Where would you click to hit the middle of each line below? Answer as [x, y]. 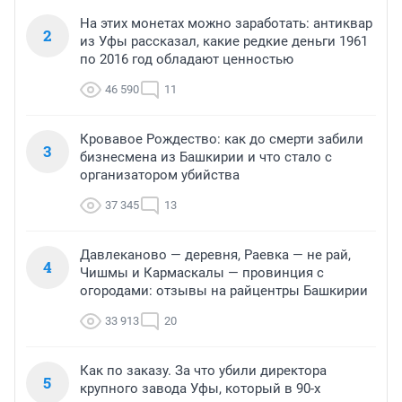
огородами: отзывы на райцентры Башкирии [224, 291]
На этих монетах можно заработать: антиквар [226, 24]
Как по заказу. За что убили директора [203, 371]
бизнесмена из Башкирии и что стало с [206, 157]
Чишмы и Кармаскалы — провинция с [202, 273]
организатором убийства [160, 175]
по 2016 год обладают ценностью [187, 60]
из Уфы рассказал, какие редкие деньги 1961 [224, 42]
